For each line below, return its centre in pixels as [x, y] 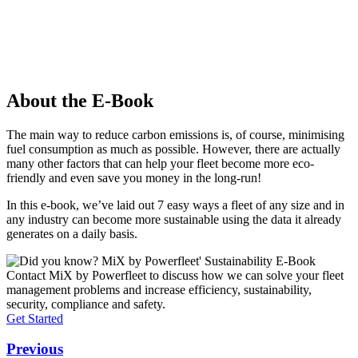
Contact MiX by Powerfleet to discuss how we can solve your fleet [175, 275]
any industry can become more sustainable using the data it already [174, 219]
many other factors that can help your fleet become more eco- [160, 163]
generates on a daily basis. [72, 233]
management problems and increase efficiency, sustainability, [159, 289]
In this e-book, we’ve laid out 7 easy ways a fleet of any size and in [175, 205]
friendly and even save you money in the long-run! [134, 177]
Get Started [35, 318]
